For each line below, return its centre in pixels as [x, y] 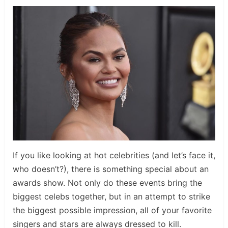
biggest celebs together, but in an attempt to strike [111, 197]
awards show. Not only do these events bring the [107, 183]
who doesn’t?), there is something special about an [111, 169]
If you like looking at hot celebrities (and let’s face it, [114, 155]
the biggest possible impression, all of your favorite [112, 210]
